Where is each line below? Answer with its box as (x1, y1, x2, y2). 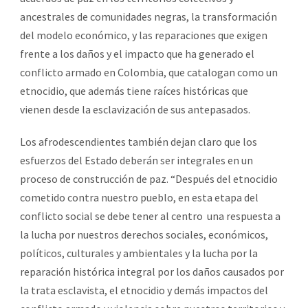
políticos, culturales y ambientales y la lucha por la (20, 245, 258, 260)
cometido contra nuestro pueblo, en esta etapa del (20, 190, 258, 204)
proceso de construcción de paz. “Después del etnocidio (20, 171, 278, 186)
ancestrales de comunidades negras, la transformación (20, 9, 277, 23)
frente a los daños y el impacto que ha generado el (20, 46, 254, 60)
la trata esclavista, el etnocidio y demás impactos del (20, 283, 268, 297)
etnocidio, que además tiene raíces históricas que (20, 83, 248, 98)
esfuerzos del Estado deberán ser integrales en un (20, 153, 253, 167)
